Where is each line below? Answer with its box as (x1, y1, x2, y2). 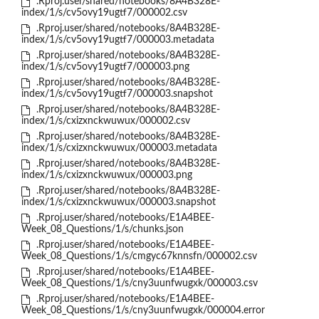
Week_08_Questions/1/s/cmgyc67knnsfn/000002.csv (21, 251, 257, 262)
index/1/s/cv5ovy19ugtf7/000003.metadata (21, 35, 214, 46)
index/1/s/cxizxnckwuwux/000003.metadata (21, 143, 217, 154)
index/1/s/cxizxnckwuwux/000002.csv (21, 116, 190, 127)
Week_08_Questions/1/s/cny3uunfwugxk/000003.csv (21, 278, 258, 289)
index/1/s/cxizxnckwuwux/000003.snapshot (21, 197, 216, 208)
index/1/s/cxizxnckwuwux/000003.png (21, 170, 192, 181)
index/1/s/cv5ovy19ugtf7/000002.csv (21, 8, 187, 19)
